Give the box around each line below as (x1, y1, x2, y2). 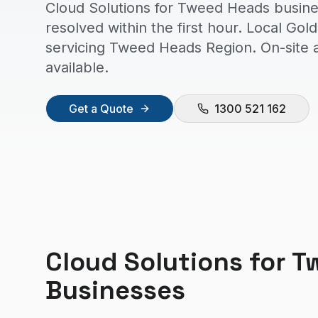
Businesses (45, 274, 185, 307)
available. (45, 59, 109, 76)
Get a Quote (69, 102, 133, 116)
